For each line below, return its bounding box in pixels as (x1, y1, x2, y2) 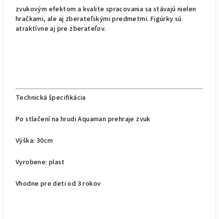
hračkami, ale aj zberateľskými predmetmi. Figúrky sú (16, 14, 184, 24)
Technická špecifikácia (16, 93, 86, 103)
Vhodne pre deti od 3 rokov (16, 179, 101, 189)
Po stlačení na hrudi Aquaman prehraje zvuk (16, 114, 151, 124)
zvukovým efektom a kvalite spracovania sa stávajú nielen (16, 4, 197, 14)
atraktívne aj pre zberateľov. (16, 24, 106, 34)
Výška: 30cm (16, 136, 53, 146)
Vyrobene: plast (16, 157, 65, 167)
